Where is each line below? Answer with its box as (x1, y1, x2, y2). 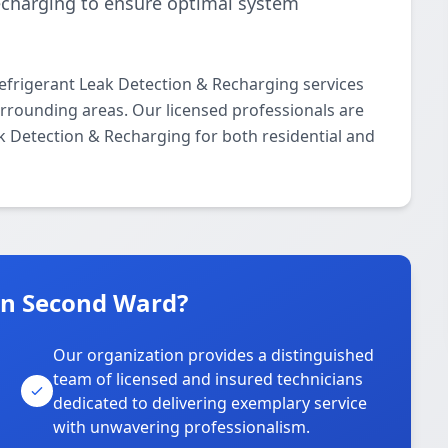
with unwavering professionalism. (53, 416, 311, 438)
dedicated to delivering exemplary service (53, 392, 368, 414)
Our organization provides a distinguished (53, 344, 375, 366)
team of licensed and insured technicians (53, 368, 364, 390)
